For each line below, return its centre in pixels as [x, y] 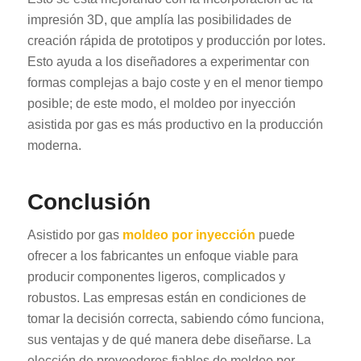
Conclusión [89, 201]
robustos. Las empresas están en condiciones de [166, 298]
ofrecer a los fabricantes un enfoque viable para [162, 256]
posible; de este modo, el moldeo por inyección [161, 103]
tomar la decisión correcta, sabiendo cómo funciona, [175, 319]
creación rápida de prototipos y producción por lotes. [176, 40]
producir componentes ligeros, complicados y [156, 277]
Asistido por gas [75, 235]
